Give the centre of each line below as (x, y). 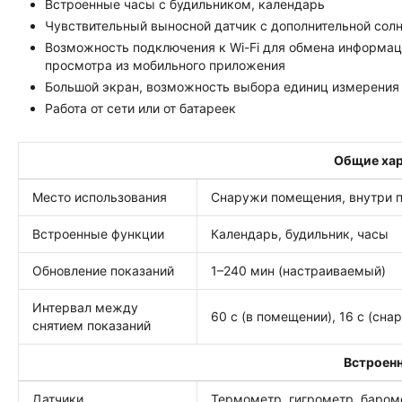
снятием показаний (92, 325)
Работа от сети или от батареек (140, 108)
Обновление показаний (103, 271)
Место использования (100, 197)
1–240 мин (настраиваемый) (298, 271)
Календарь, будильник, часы (300, 234)
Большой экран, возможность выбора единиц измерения (222, 87)
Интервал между (85, 307)
